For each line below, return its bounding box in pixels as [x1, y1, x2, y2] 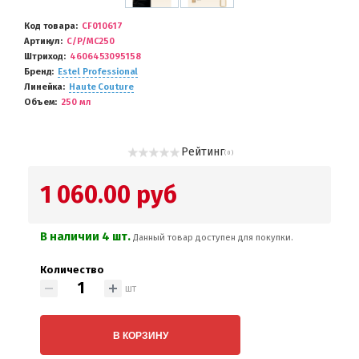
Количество [40, 264, 104, 276]
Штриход [24, 51, 64, 62]
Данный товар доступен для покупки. [133, 232, 293, 243]
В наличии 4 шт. [40, 229, 133, 244]
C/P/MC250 [67, 36, 115, 46]
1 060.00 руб [40, 180, 177, 209]
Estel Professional [58, 67, 139, 77]
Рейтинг [180, 145, 224, 159]
